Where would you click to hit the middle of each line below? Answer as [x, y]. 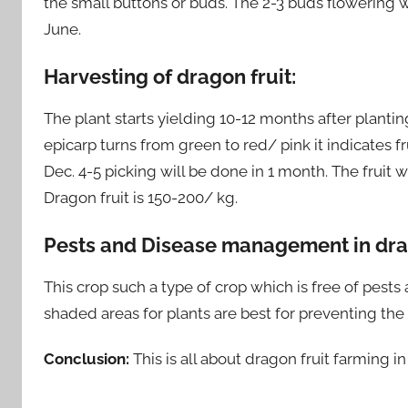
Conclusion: [87, 359]
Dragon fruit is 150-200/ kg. [141, 198]
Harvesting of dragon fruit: [174, 77]
